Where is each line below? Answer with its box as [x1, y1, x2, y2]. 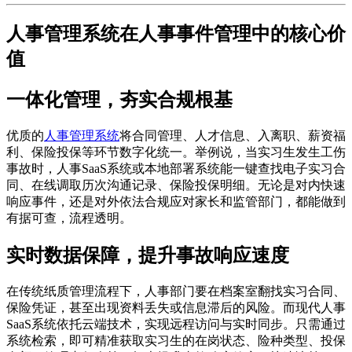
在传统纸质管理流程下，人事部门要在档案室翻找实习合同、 [6, 284, 346, 298]
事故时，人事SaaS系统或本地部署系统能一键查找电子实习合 [6, 161, 346, 175]
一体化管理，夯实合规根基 [6, 89, 233, 110]
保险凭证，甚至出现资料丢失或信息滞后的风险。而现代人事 [6, 300, 346, 314]
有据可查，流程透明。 [6, 211, 132, 225]
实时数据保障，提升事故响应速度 [6, 244, 289, 266]
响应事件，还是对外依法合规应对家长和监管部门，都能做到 [6, 194, 346, 208]
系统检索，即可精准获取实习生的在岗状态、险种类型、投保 [6, 333, 346, 347]
